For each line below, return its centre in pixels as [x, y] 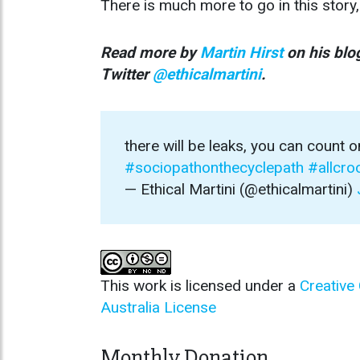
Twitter [127, 75]
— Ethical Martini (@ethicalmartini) [241, 190]
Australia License [158, 308]
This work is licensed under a [200, 286]
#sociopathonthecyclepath [214, 168]
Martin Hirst [241, 53]
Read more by [150, 53]
